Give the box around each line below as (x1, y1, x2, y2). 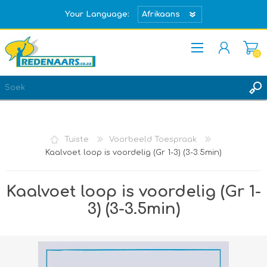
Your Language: (65, 10, 129, 18)
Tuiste (64, 135, 89, 144)
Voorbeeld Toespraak (109, 135, 197, 144)
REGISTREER (26, 95, 69, 104)
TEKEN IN (26, 111, 60, 120)
